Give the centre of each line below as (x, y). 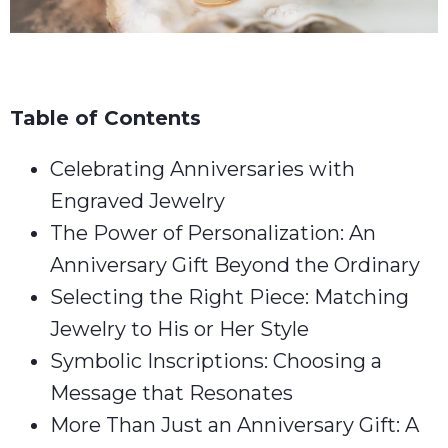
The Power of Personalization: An (213, 233)
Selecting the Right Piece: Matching (229, 297)
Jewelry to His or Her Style (179, 329)
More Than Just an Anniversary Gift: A (234, 425)
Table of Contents (105, 118)
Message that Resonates (171, 393)
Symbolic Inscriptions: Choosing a (216, 361)
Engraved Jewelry (137, 201)
